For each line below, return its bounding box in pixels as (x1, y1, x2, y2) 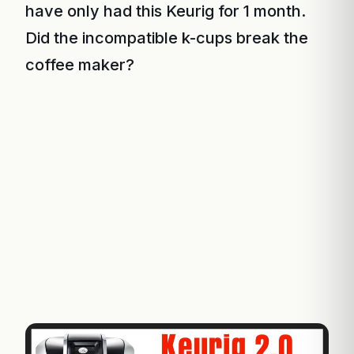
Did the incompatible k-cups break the (25, 28, 308, 47)
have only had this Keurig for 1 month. (25, 2, 306, 21)
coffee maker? (25, 55, 134, 74)
